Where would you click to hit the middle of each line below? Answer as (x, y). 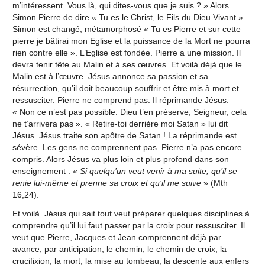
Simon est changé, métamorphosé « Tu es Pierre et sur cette (126, 29)
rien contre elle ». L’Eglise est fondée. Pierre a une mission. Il (126, 52)
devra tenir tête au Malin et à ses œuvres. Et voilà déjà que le (127, 64)
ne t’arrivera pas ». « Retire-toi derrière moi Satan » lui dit (120, 123)
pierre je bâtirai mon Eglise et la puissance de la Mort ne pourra (131, 41)
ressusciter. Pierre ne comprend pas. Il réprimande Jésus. (120, 100)
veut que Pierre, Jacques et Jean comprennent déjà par (117, 237)
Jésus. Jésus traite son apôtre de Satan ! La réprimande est (124, 135)
